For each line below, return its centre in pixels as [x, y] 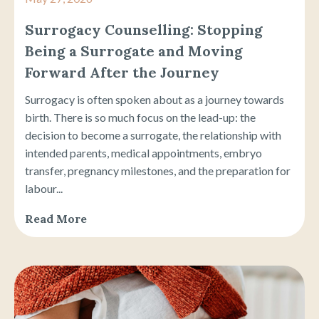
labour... [44, 189]
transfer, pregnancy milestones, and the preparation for [158, 171]
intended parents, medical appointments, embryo [143, 153]
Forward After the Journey [122, 73]
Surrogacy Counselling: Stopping [144, 30]
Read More [56, 219]
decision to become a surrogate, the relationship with [153, 135]
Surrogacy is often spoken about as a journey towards [155, 100]
